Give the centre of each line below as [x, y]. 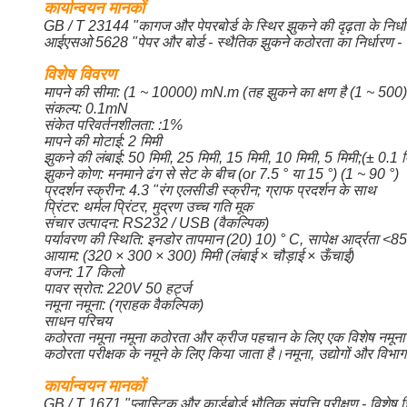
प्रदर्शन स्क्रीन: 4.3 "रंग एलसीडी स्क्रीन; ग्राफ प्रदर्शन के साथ [210, 190]
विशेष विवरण [80, 74]
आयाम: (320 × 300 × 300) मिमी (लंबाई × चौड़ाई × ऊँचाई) [199, 256]
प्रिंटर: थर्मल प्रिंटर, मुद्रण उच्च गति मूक [148, 207]
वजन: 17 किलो [84, 272]
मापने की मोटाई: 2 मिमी [103, 141]
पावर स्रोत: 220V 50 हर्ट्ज [117, 288]
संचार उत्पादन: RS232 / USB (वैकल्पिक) [156, 223]
